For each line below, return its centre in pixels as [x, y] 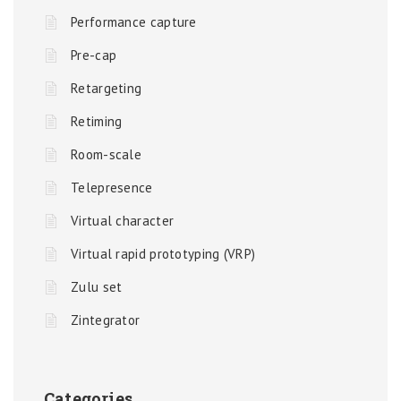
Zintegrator [106, 320]
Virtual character [123, 221]
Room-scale [106, 154]
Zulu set [97, 287]
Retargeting [107, 88]
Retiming [97, 121]
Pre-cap [94, 55]
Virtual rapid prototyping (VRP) [163, 254]
